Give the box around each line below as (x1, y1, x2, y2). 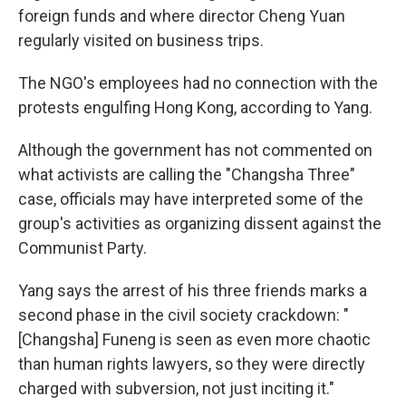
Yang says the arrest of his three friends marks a (18, 281, 367, 301)
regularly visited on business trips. (18, 31, 264, 51)
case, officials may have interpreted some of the (18, 189, 363, 209)
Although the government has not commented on (18, 140, 372, 160)
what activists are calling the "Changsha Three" (18, 165, 355, 185)
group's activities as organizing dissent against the (18, 214, 382, 234)
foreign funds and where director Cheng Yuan (18, 6, 345, 26)
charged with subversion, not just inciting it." (18, 379, 334, 399)
